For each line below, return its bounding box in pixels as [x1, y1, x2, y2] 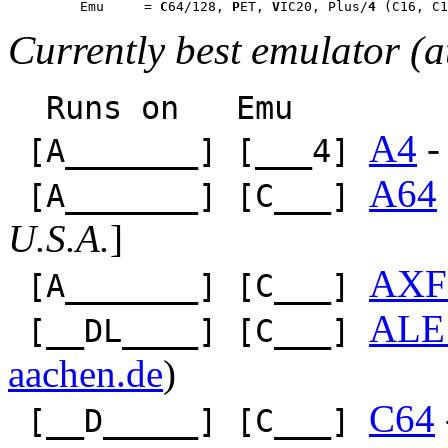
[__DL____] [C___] [8, 312, 369, 349]
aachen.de [8, 351, 163, 395]
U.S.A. [8, 216, 110, 260]
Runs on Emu [8, 89, 293, 126]
